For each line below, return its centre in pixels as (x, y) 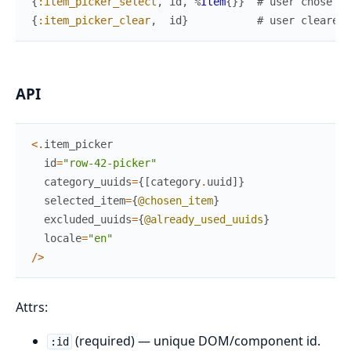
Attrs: (32, 307)
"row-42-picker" (110, 163)
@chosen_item (175, 201)
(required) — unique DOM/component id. (196, 341)
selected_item (85, 201)
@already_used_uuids (204, 219)
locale (63, 238)
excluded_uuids (88, 219)
